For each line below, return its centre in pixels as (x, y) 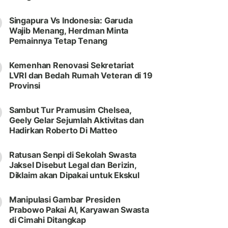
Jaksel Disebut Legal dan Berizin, (73, 165)
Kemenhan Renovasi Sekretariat (71, 65)
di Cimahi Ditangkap (47, 220)
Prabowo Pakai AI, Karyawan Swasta (79, 210)
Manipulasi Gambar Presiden (65, 200)
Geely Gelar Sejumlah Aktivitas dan (76, 120)
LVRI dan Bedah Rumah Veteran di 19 (81, 76)
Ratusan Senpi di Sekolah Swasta (73, 155)
